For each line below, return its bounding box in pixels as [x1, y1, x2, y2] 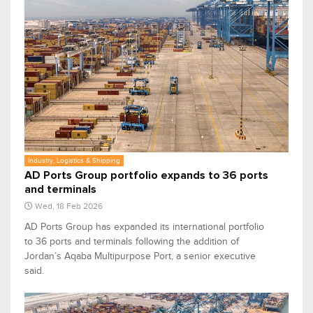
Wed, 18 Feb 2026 [35, 201, 103, 212]
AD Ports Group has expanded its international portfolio [24, 221, 264, 233]
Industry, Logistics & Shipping [28, 156, 120, 165]
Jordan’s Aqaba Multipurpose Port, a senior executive [24, 251, 256, 262]
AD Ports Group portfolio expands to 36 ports [24, 170, 268, 182]
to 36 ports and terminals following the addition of [24, 236, 239, 247]
